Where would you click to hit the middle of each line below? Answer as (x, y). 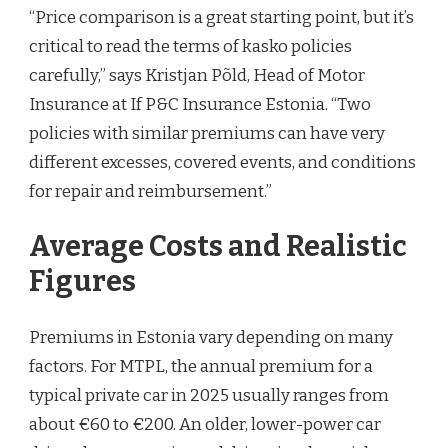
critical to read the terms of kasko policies (190, 46)
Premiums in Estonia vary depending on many (211, 337)
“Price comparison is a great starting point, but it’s (221, 17)
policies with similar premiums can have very (207, 133)
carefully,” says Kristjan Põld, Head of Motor (197, 75)
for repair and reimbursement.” (150, 191)
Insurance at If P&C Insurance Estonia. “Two (200, 104)
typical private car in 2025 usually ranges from (209, 395)
